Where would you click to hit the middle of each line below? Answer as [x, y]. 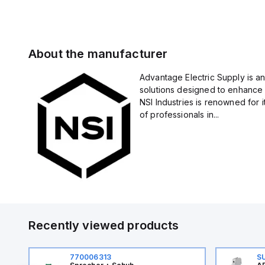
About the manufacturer [98, 54]
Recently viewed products [104, 225]
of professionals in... [179, 114]
